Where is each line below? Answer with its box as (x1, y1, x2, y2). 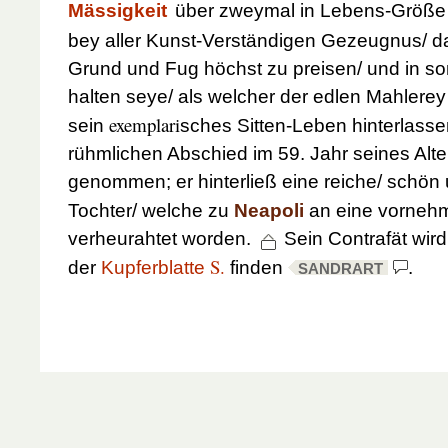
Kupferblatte (101, 256, 210, 278)
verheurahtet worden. (68, 227, 256, 249)
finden (225, 256, 283, 278)
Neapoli (234, 199, 304, 221)
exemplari (109, 111, 180, 137)
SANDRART (297, 260, 383, 277)
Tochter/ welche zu (68, 199, 234, 221)
